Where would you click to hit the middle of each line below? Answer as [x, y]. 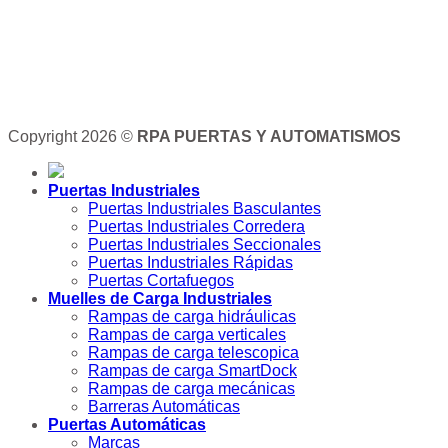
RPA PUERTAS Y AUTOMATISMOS [269, 137]
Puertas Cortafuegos [161, 281]
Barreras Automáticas [164, 407]
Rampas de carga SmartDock [192, 371]
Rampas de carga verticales [187, 335]
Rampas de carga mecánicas [191, 389]
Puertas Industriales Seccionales [204, 245]
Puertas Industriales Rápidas [190, 263]
